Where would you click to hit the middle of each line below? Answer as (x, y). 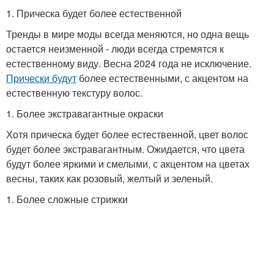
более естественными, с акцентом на (162, 78)
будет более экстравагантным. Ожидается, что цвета (125, 149)
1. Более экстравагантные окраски (85, 113)
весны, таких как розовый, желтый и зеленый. (109, 178)
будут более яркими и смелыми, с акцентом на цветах (128, 164)
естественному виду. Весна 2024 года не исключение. (129, 63)
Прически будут (41, 78)
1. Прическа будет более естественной (94, 13)
